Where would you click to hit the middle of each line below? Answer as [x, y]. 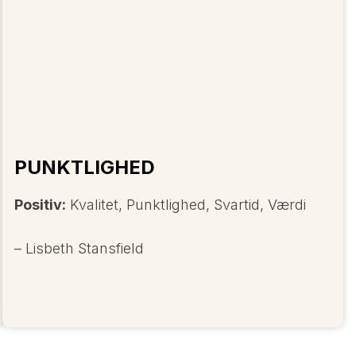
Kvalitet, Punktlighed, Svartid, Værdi [186, 204]
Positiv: [41, 204]
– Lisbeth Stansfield [79, 248]
